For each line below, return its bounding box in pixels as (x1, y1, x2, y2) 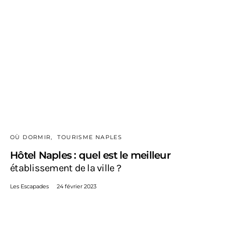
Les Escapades (10, 183, 49, 190)
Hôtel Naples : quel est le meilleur (10, 149, 170, 162)
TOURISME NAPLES (57, 134, 122, 141)
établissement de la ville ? (10, 162, 121, 174)
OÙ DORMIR (10, 134, 51, 141)
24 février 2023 (57, 183, 96, 190)
